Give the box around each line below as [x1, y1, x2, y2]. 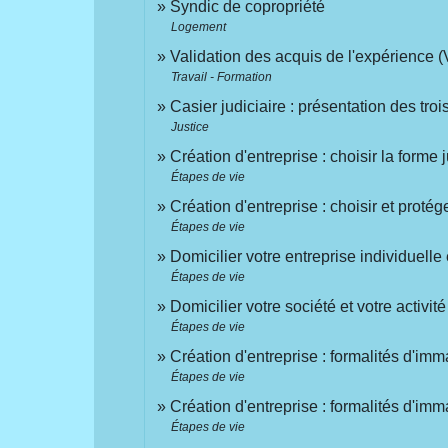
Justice [171, 120, 210, 135]
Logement [171, 20, 227, 35]
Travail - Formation [171, 70, 273, 85]
